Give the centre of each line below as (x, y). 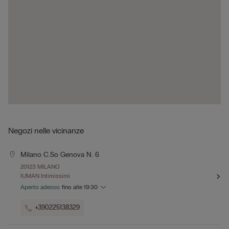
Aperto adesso (40, 187)
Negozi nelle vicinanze (46, 131)
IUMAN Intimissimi (45, 176)
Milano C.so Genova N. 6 (60, 155)
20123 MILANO (40, 167)
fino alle (73, 187)
